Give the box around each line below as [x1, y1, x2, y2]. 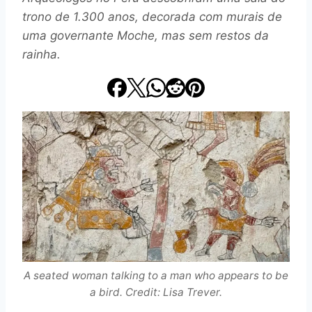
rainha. [22, 47, 61, 61]
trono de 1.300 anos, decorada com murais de [22, 9, 282, 24]
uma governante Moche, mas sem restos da [22, 28, 269, 42]
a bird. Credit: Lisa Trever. [90, 285, 222, 299]
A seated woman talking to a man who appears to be [24, 268, 288, 282]
